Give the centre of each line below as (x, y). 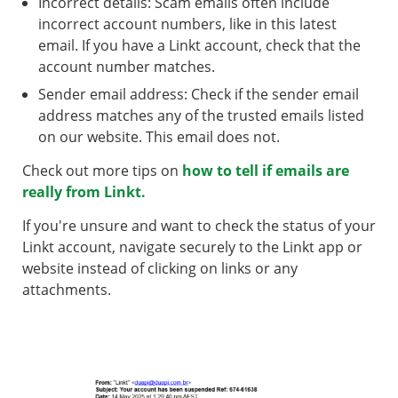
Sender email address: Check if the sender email (199, 95)
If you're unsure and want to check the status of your (199, 226)
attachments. (67, 290)
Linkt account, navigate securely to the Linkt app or (192, 247)
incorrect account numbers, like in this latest (187, 24)
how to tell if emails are (266, 171)
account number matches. (127, 67)
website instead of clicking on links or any (160, 269)
